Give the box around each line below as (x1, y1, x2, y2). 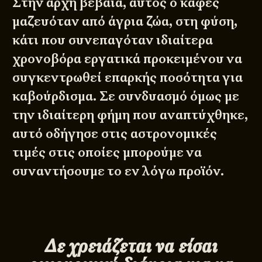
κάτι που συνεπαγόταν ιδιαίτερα (12, 31, 213, 49)
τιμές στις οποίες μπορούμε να (12, 143, 202, 161)
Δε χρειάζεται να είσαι (44, 233, 218, 257)
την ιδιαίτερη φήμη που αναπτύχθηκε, (12, 106, 249, 123)
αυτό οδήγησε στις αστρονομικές (12, 125, 218, 142)
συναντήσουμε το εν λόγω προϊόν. (12, 162, 225, 180)
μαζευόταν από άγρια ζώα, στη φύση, (12, 12, 238, 30)
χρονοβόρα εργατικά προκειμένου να (12, 50, 243, 67)
